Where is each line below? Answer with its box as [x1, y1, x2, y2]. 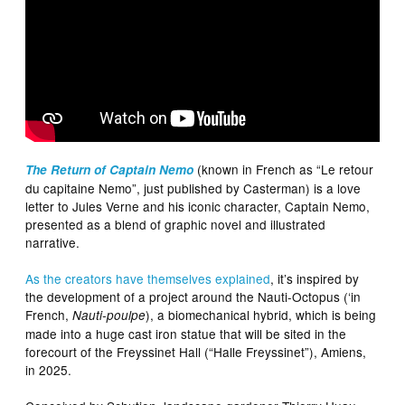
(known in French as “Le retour [193, 160, 374, 179]
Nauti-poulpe [72, 306, 146, 325]
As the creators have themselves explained [25, 269, 271, 288]
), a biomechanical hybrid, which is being [146, 306, 377, 325]
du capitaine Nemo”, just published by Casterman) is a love [25, 179, 362, 198]
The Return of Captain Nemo [25, 161, 194, 179]
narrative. [25, 233, 80, 252]
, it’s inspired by [270, 269, 360, 288]
